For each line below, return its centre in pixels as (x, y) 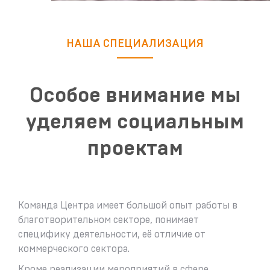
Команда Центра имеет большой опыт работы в (128, 205)
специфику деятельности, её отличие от (112, 234)
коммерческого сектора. (75, 249)
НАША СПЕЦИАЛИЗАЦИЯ (135, 44)
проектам (135, 149)
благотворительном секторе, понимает (108, 220)
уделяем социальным (135, 122)
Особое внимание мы (135, 96)
